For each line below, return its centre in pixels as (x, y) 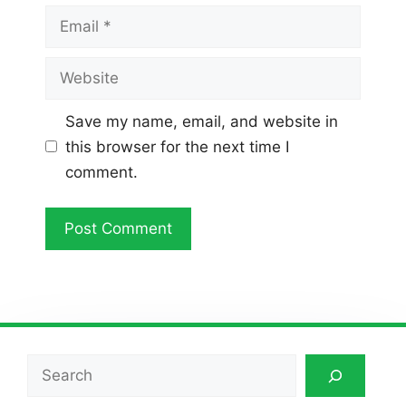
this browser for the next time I (177, 146)
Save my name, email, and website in (201, 121)
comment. (101, 172)
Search (52, 367)
